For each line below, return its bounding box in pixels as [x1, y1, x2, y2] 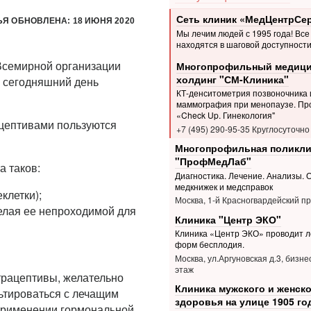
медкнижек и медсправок [174, 180, 273, 193]
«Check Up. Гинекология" [176, 109, 275, 121]
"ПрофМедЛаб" [174, 154, 251, 169]
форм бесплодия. [174, 238, 244, 251]
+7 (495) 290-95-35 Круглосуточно [176, 122, 310, 135]
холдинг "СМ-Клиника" [176, 72, 289, 86]
